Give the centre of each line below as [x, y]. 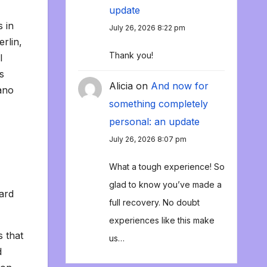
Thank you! [131, 55]
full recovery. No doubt [154, 203]
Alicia [121, 86]
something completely [158, 104]
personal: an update [154, 122]
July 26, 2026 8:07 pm [148, 139]
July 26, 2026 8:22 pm [147, 28]
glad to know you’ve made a [165, 185]
